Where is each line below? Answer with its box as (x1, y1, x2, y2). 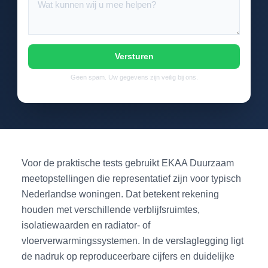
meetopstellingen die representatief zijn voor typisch (22, 173, 242, 184)
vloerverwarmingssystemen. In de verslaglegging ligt (22, 235, 244, 246)
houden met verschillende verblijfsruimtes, (22, 204, 200, 215)
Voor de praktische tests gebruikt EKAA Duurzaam (22, 157, 234, 169)
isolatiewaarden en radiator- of (22, 220, 151, 231)
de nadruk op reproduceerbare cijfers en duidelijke (22, 251, 235, 262)
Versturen (114, 51, 154, 62)
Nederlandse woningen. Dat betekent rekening (22, 188, 220, 200)
